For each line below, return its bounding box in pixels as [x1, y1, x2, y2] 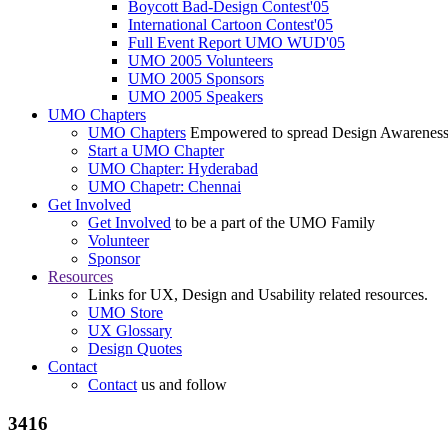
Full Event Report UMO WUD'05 [128, 34, 345, 52]
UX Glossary [88, 322, 172, 340]
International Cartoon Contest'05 [128, 16, 333, 34]
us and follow [137, 376, 227, 394]
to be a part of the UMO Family [171, 214, 375, 232]
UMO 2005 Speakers [128, 88, 263, 106]
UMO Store [88, 304, 163, 322]
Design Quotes [88, 340, 182, 358]
